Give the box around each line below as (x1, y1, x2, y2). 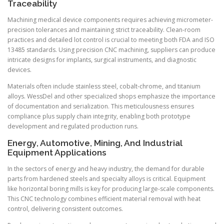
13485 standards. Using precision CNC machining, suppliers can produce (7, 45, 215, 54)
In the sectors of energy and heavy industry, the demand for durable (7, 164, 204, 173)
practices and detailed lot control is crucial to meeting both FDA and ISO (7, 35, 214, 44)
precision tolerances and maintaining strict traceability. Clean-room (7, 25, 200, 34)
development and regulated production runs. (7, 122, 138, 131)
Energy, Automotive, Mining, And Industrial (7, 137, 182, 148)
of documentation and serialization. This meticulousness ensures (7, 102, 194, 111)
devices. (7, 65, 31, 74)
